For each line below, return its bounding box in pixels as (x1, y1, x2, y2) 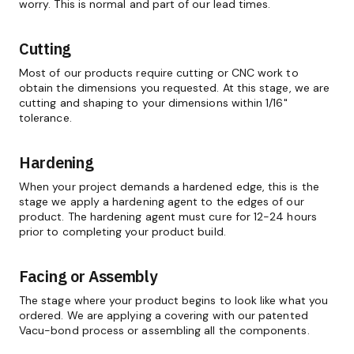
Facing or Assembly (19, 265, 157, 287)
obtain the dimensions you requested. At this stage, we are (19, 81, 330, 95)
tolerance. (19, 111, 72, 125)
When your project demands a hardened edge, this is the (19, 179, 319, 194)
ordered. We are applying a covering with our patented (19, 308, 308, 322)
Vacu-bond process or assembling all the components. (19, 323, 310, 337)
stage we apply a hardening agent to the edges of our (19, 194, 304, 209)
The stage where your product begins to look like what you (19, 293, 328, 307)
